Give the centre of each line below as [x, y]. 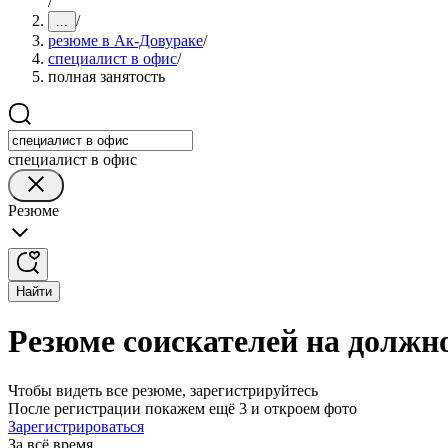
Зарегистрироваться [76, 426]
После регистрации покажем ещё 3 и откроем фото [182, 408]
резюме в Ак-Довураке [125, 40]
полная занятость [106, 76]
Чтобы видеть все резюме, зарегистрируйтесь [163, 390]
